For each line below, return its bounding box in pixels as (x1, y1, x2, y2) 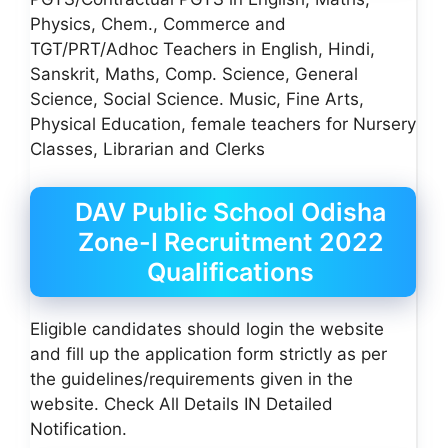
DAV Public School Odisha (75, 197, 386, 227)
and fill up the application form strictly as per (30, 344, 387, 364)
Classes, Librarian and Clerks (30, 138, 265, 159)
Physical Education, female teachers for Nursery (30, 113, 416, 134)
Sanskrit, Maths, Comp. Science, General (30, 63, 358, 84)
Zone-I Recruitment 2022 (77, 227, 384, 257)
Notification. (30, 419, 127, 439)
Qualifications (147, 257, 314, 287)
